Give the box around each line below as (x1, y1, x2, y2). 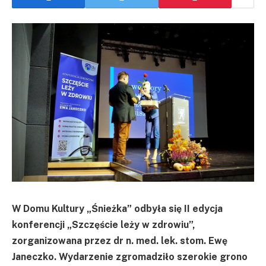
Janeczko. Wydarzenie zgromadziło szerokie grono (12, 251, 248, 262)
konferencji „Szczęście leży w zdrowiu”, (12, 218, 195, 230)
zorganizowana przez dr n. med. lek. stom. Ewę (12, 235, 227, 246)
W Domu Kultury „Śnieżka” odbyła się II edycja (12, 202, 223, 214)
